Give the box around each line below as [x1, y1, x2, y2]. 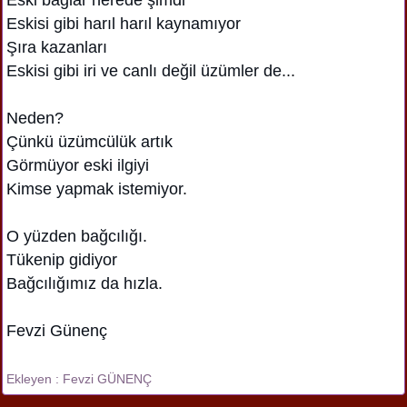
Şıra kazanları [6, 37, 107, 56]
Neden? [6, 108, 64, 127]
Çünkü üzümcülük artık [6, 132, 173, 151]
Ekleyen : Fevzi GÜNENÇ [6, 371, 152, 386]
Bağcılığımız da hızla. [6, 273, 163, 293]
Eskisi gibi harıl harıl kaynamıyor [6, 14, 241, 33]
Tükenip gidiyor [6, 250, 117, 269]
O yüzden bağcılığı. [6, 226, 147, 245]
